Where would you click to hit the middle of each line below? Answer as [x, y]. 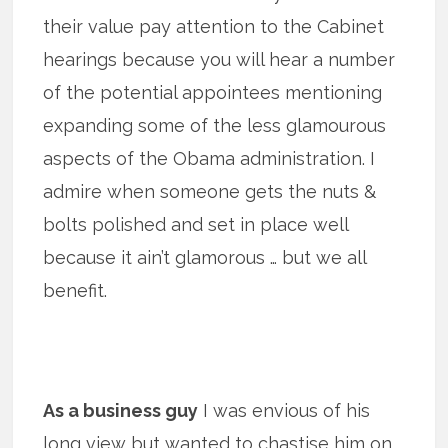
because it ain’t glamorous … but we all [205, 257]
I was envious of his [284, 410]
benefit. [75, 290]
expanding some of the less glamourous [215, 125]
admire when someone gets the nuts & [210, 191]
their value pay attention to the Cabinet [214, 26]
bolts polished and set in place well [196, 224]
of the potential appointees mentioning [213, 92]
